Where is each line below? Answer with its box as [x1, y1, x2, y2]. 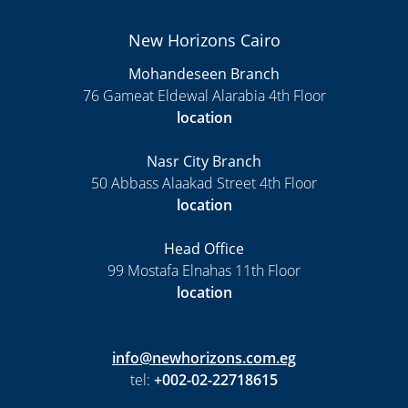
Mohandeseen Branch [128, 64, 280, 85]
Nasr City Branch [147, 151, 261, 172]
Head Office [164, 239, 244, 260]
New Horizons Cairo [127, 29, 280, 52]
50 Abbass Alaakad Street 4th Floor [91, 173, 317, 194]
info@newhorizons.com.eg [112, 348, 296, 369]
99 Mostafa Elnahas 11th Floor [107, 260, 301, 281]
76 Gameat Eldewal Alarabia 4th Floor [82, 86, 326, 107]
